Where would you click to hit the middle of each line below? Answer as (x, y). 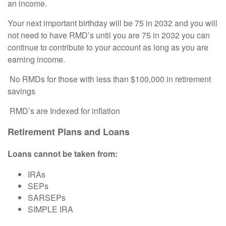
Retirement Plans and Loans (69, 132)
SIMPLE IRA (50, 209)
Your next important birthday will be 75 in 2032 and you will (112, 23)
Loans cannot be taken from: (63, 154)
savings (21, 91)
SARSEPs (47, 198)
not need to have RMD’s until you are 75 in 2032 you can (109, 35)
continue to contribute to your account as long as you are (108, 47)
